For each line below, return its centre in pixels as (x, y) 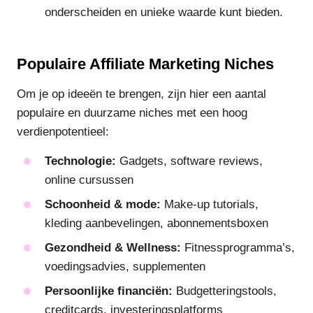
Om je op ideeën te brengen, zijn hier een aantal (141, 94)
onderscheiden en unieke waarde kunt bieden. (164, 13)
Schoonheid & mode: (103, 204)
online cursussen (89, 180)
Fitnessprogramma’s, (238, 247)
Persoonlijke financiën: (109, 291)
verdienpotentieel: (63, 132)
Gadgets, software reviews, (189, 161)
